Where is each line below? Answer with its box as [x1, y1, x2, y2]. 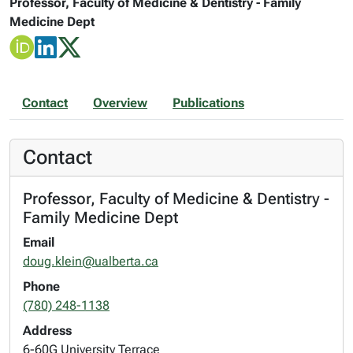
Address [23, 323, 72, 338]
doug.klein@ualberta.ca [23, 254, 158, 269]
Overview [93, 95, 147, 110]
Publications [173, 95, 244, 110]
